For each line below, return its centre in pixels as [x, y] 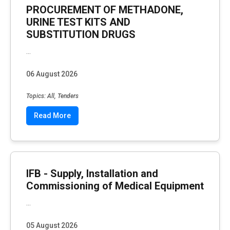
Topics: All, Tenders [52, 96]
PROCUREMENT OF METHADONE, [105, 10]
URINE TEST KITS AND [78, 22]
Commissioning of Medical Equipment [115, 186]
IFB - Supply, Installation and [92, 173]
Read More [52, 115]
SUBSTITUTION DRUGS [81, 34]
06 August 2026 [52, 74]
